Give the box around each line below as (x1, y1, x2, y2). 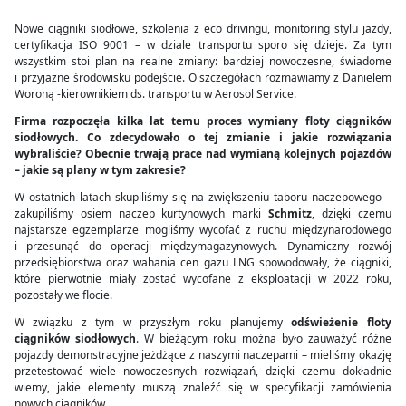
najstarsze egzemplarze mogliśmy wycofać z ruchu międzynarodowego (14, 222, 391, 237)
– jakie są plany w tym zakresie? (14, 162, 186, 178)
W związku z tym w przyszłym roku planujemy (14, 314, 291, 330)
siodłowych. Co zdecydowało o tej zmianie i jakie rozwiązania (14, 130, 391, 145)
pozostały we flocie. (14, 287, 112, 303)
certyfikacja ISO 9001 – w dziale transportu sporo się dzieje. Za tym (14, 37, 391, 53)
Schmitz (268, 206, 312, 221)
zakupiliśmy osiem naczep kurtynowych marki (14, 206, 268, 221)
